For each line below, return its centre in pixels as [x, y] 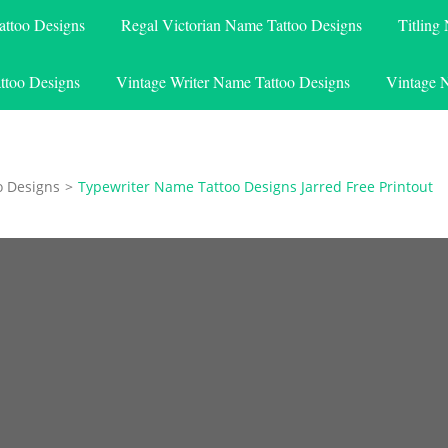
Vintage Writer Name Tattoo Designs [233, 81]
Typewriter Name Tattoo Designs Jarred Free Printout [255, 186]
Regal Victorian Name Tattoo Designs [241, 24]
